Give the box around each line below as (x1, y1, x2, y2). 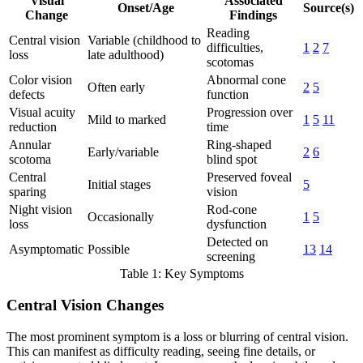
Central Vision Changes (6, 296, 164, 314)
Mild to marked (88, 113, 166, 127)
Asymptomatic (9, 242, 83, 257)
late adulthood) (88, 48, 164, 62)
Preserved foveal (207, 170, 292, 185)
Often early (88, 80, 145, 95)
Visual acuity (9, 105, 75, 120)
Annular (9, 138, 51, 152)
